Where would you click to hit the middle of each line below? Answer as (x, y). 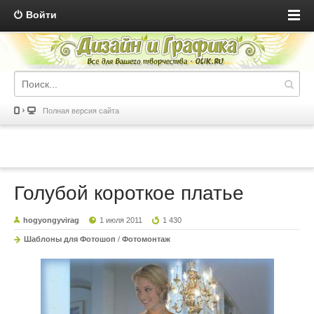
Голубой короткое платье (129, 193)
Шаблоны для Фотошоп (70, 239)
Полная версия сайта (81, 111)
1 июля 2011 (121, 220)
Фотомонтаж (146, 239)
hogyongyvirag (51, 220)
